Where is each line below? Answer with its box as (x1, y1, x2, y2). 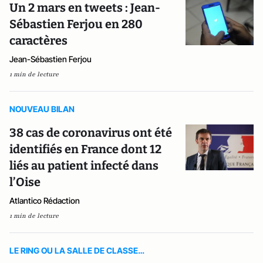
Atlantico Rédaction (9, 195, 80, 205)
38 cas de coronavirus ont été (9, 126, 172, 140)
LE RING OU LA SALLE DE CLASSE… (9, 245, 144, 255)
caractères (9, 33, 68, 48)
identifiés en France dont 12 (9, 142, 161, 156)
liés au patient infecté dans (9, 159, 159, 173)
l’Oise (9, 175, 41, 189)
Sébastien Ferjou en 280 (9, 17, 143, 31)
